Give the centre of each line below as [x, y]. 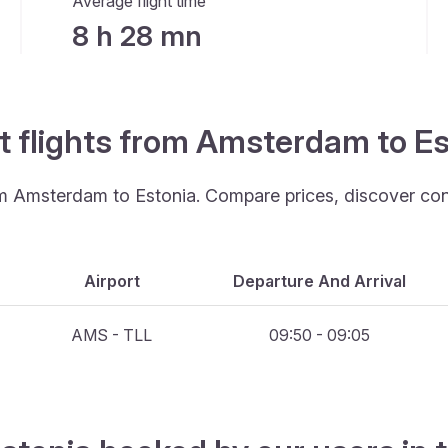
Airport [111, 281]
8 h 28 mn [136, 36]
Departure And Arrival [319, 281]
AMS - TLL [111, 335]
